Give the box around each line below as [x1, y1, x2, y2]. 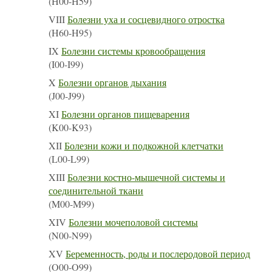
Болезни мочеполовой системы [69, 215, 198, 228]
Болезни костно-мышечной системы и [67, 170, 225, 183]
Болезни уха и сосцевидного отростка [67, 12, 225, 25]
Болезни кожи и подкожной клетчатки [64, 138, 223, 152]
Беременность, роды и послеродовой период [66, 246, 250, 260]
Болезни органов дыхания [58, 75, 166, 89]
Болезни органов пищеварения [61, 107, 189, 120]
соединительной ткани [49, 183, 143, 197]
